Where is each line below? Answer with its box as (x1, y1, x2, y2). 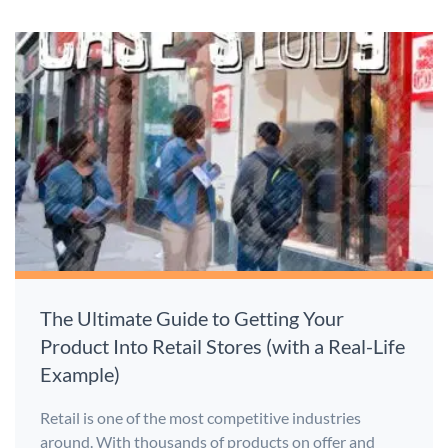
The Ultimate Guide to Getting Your (40, 306, 344, 331)
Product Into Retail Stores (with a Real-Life (40, 334, 405, 359)
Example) (40, 362, 120, 387)
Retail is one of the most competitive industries (40, 408, 361, 428)
